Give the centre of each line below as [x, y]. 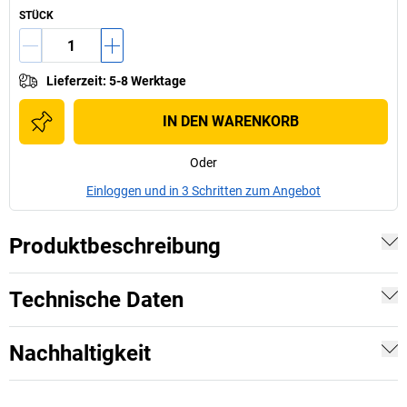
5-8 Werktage [148, 81]
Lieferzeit [74, 81]
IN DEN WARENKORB [231, 121]
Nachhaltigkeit [80, 353]
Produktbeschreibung [115, 246]
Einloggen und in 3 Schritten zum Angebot [203, 191]
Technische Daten [96, 300]
